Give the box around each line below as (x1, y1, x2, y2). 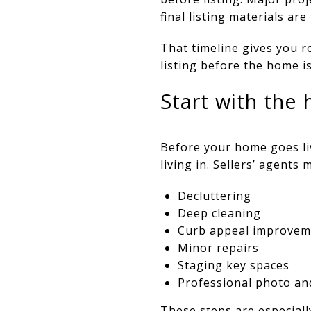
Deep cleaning (177, 205, 261, 221)
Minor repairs (177, 239, 259, 255)
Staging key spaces (177, 257, 289, 273)
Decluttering (177, 187, 251, 203)
